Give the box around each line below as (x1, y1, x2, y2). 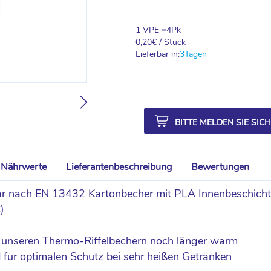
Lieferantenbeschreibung (65, 160, 172, 174)
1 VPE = (135, 24, 166, 36)
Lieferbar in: (135, 48, 180, 60)
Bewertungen (191, 160, 250, 174)
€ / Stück (152, 36, 186, 48)
